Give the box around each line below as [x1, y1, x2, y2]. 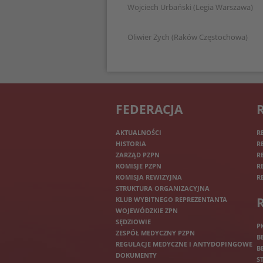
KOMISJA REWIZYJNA [116, 173, 182, 181]
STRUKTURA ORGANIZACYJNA [116, 184, 210, 193]
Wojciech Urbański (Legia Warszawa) [127, 2, 253, 12]
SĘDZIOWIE [116, 217, 151, 226]
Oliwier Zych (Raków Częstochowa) [127, 32, 248, 42]
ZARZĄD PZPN [116, 150, 160, 159]
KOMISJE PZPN [116, 161, 161, 170]
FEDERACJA [116, 101, 183, 118]
